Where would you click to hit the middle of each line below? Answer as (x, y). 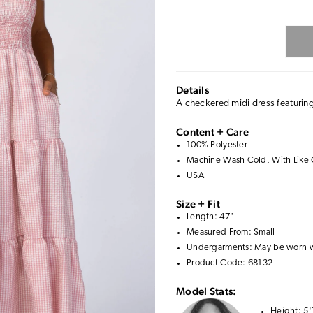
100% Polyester (217, 145)
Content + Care (212, 132)
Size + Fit (198, 204)
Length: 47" (211, 217)
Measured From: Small (231, 232)
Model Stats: (206, 291)
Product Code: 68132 (230, 263)
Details (192, 90)
